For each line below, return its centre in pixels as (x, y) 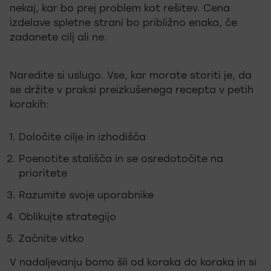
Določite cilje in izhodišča (82, 138)
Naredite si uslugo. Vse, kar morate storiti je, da (131, 77)
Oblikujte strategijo (67, 218)
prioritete (43, 175)
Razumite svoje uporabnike (86, 196)
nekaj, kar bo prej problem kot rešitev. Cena (120, 9)
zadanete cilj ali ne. (58, 38)
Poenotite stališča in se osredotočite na (121, 160)
